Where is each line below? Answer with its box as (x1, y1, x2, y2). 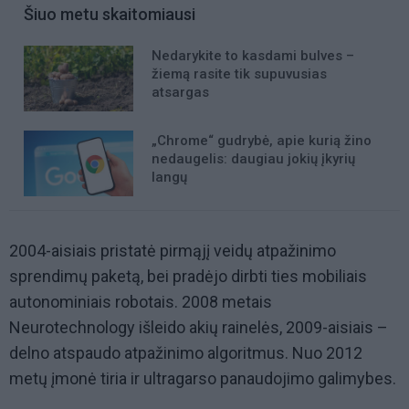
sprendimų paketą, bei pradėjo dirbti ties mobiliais (9, 267, 367, 287)
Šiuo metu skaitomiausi (24, 5, 195, 25)
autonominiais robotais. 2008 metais (9, 292, 272, 312)
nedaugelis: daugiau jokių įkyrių (152, 151, 355, 168)
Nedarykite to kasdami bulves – (152, 47, 354, 65)
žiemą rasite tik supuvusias (152, 66, 327, 83)
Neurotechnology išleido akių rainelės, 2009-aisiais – (9, 318, 388, 338)
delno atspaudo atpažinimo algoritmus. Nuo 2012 (9, 343, 362, 363)
